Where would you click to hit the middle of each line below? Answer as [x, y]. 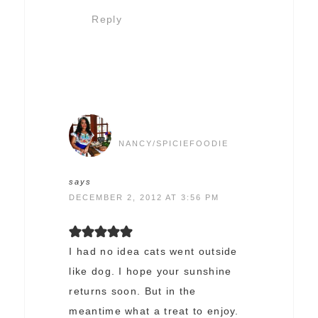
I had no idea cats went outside [153, 252]
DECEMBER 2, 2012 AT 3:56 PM [144, 198]
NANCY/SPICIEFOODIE [174, 143]
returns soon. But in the [133, 291]
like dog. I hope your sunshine [150, 272]
